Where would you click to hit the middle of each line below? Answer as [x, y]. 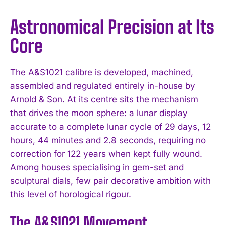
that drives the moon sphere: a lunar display [99, 113]
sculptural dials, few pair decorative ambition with [110, 181]
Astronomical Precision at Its [112, 27]
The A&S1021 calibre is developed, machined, [102, 73]
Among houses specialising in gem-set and [97, 167]
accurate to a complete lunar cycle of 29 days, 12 [110, 127]
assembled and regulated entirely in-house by [103, 86]
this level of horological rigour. [71, 195]
